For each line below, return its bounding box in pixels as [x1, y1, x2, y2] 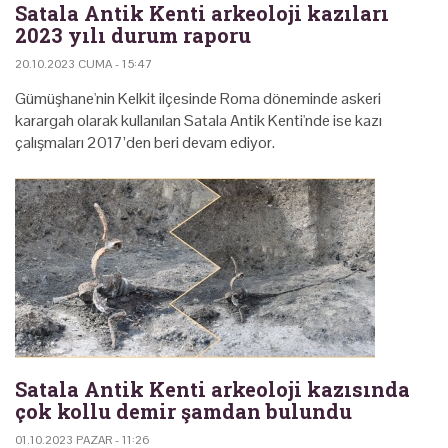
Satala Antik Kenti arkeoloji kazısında [15, 375, 410, 402]
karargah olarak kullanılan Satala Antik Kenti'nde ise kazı [15, 109, 382, 131]
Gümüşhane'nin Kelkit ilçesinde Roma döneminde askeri [15, 87, 381, 109]
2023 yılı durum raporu [15, 21, 251, 48]
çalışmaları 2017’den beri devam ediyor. [15, 131, 275, 153]
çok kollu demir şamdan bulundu [15, 397, 352, 424]
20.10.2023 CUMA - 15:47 [15, 55, 152, 72]
